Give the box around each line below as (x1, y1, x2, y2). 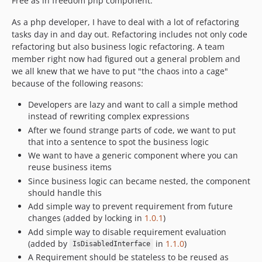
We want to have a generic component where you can (28, 150, 238, 161)
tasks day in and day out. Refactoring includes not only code (12, 29, 247, 40)
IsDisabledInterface (72, 240, 150, 249)
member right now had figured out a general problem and (12, 53, 240, 64)
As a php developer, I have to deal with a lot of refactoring (12, 16, 239, 27)
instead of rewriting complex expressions (28, 111, 189, 122)
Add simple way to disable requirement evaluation (28, 226, 226, 237)
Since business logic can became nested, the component (28, 175, 250, 187)
